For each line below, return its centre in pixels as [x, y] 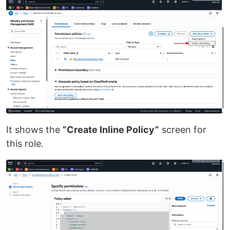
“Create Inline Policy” [111, 129]
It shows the [34, 129]
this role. [25, 143]
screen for [183, 129]
